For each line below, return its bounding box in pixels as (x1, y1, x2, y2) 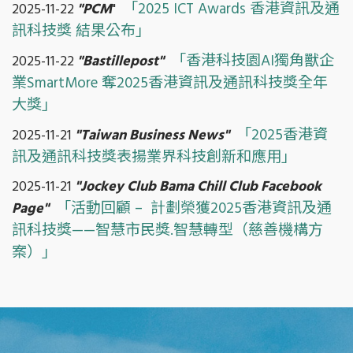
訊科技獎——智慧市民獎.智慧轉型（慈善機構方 (12, 218, 323, 243)
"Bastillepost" (77, 50, 167, 73)
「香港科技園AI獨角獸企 (171, 49, 334, 73)
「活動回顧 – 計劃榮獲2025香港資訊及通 (56, 196, 332, 221)
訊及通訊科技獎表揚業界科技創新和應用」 (12, 145, 296, 169)
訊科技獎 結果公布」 (12, 19, 150, 43)
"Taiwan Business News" (75, 124, 229, 147)
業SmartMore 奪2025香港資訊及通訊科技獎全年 (12, 71, 328, 95)
